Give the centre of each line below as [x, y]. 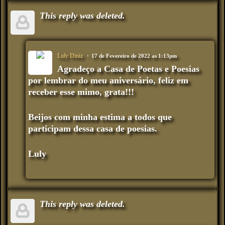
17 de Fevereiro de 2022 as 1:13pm [134, 55]
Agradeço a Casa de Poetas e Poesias [128, 69]
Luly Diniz [70, 55]
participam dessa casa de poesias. [93, 128]
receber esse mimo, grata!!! [81, 92]
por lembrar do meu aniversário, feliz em [108, 80]
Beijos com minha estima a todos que [100, 117]
